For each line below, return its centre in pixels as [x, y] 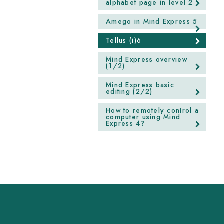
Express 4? [126, 124]
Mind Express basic [140, 85]
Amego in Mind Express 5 [152, 22]
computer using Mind [143, 117]
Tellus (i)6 [124, 41]
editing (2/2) [129, 92]
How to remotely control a [152, 111]
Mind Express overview [147, 60]
